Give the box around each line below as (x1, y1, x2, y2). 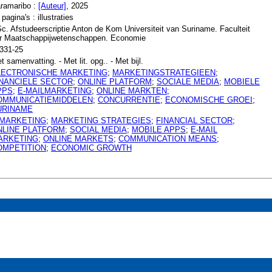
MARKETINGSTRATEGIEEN (112, 67, 216, 77)
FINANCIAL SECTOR (155, 115, 233, 125)
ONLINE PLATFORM (77, 76, 152, 86)
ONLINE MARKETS (42, 134, 114, 143)
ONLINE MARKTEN (96, 86, 167, 95)
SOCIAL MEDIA (69, 124, 127, 134)
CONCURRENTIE (97, 95, 160, 104)
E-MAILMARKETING (17, 86, 92, 95)
